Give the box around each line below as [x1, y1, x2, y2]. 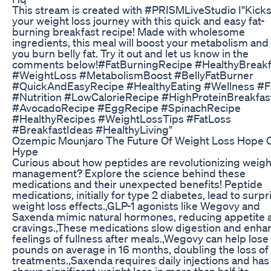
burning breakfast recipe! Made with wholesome [12, 24, 245, 38]
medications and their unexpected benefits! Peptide [12, 177, 263, 191]
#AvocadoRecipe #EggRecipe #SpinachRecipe [12, 100, 241, 114]
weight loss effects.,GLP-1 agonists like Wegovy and [12, 198, 260, 212]
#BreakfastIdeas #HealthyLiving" [12, 122, 172, 136]
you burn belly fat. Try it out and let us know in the [12, 46, 249, 60]
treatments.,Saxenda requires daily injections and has [12, 253, 269, 267]
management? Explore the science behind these [12, 166, 246, 180]
